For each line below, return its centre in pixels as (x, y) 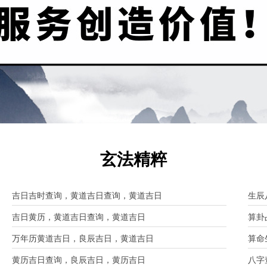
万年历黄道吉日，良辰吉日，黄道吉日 (83, 238)
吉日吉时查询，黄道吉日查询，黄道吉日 (87, 195)
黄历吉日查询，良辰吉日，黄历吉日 (79, 260)
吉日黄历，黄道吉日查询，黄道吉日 (79, 217)
